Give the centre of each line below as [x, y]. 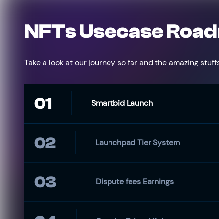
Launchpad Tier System [138, 142]
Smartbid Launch [122, 103]
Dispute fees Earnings [135, 182]
